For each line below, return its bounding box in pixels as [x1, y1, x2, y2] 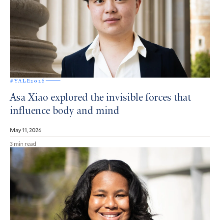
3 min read [10, 139, 36, 147]
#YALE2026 [10, 77, 46, 84]
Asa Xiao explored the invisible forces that [10, 92, 191, 104]
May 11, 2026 [10, 125, 42, 134]
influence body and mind [10, 106, 119, 117]
